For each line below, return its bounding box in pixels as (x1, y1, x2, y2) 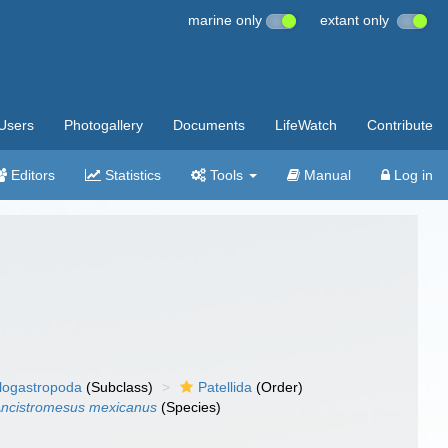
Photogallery (64, 117, 143, 133)
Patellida (198, 379, 253, 395)
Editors (7, 167, 55, 183)
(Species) (157, 399, 222, 415)
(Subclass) (82, 379, 154, 395)
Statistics (101, 167, 161, 183)
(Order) (252, 379, 304, 395)
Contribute (367, 117, 433, 133)
